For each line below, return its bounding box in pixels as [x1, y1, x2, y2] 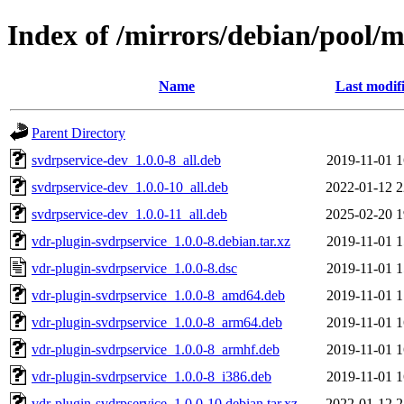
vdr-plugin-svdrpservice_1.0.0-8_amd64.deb [32, 287, 285, 303]
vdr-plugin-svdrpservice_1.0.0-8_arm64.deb [32, 314, 282, 330]
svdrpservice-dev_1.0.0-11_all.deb [32, 206, 227, 222]
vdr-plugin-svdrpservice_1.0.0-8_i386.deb [32, 368, 271, 384]
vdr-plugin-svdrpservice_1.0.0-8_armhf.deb [32, 341, 280, 357]
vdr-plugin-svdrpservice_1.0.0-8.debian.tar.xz [32, 233, 290, 249]
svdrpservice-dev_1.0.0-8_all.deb [32, 151, 221, 168]
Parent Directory [32, 124, 125, 141]
